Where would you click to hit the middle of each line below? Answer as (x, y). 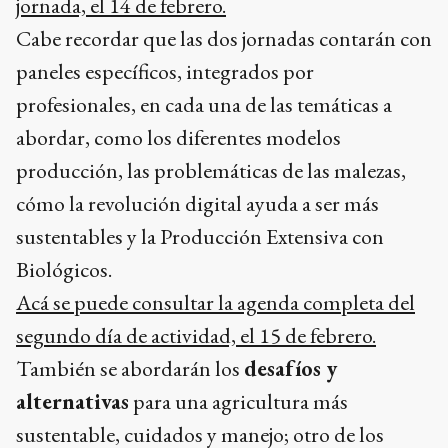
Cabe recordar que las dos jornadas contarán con (224, 38)
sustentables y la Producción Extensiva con (200, 236)
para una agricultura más (238, 401)
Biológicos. (66, 269)
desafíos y (290, 368)
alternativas (72, 401)
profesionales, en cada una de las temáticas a (204, 104)
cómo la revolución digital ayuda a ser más (197, 203)
